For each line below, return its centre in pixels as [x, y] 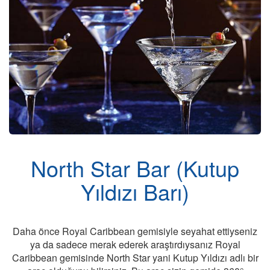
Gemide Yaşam [193, 63]
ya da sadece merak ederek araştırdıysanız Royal [135, 245]
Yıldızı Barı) [135, 192]
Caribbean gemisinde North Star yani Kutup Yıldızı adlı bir [135, 258]
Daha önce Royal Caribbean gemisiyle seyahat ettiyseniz [135, 231]
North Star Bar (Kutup [135, 168]
